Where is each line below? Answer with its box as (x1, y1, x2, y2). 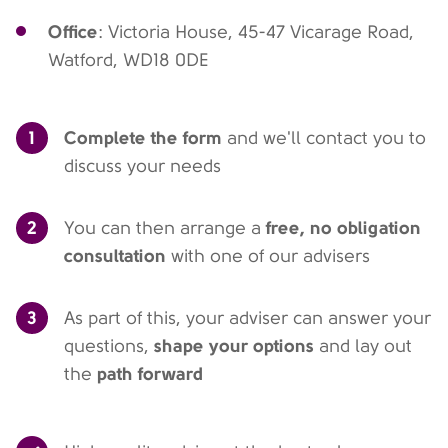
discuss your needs (64, 156, 221, 176)
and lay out (314, 336, 412, 356)
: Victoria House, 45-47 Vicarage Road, (98, 22, 414, 42)
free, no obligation (261, 217, 421, 238)
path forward (97, 363, 203, 384)
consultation (64, 245, 166, 266)
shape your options (154, 335, 314, 356)
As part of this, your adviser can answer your (64, 308, 431, 328)
